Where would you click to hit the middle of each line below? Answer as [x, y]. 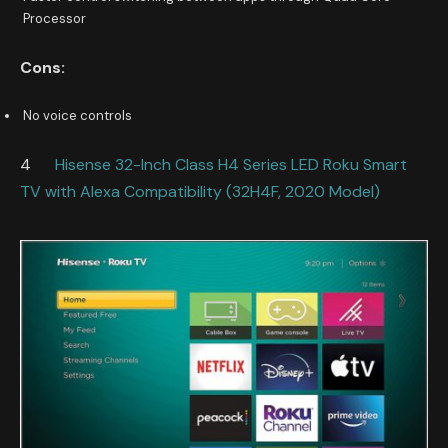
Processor [54, 19]
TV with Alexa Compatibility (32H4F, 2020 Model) [200, 191]
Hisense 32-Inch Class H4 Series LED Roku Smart [231, 164]
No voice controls [77, 116]
